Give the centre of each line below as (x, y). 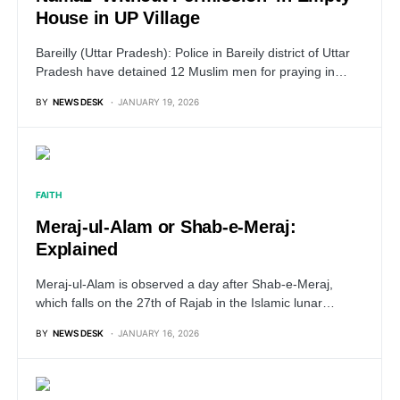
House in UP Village (118, 18)
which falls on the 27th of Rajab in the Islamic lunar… (185, 303)
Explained (79, 249)
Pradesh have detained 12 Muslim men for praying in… (192, 71)
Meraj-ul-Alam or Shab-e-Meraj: (166, 227)
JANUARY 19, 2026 (158, 102)
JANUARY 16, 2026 (158, 333)
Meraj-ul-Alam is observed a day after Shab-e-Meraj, (184, 284)
